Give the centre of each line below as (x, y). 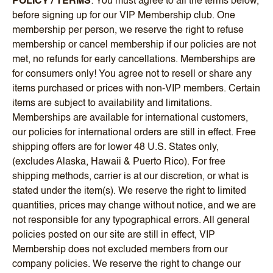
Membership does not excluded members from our (120, 250)
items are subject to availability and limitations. (112, 103)
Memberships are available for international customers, (130, 118)
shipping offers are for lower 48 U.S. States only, (115, 147)
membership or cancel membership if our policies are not (134, 45)
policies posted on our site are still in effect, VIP (114, 235)
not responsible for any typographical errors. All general (131, 220)
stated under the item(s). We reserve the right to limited (129, 191)
